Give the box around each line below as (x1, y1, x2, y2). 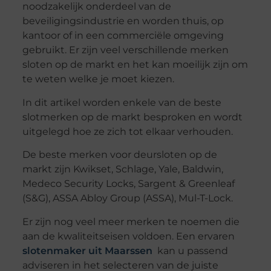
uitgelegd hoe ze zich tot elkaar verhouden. (22, 125, 233, 137)
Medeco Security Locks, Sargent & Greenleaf (22, 178, 235, 190)
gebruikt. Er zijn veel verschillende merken (22, 44, 229, 56)
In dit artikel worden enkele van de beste (22, 96, 221, 108)
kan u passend (154, 244, 228, 256)
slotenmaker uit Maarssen (22, 244, 155, 256)
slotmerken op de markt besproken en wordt (22, 111, 243, 123)
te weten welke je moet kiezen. (22, 73, 174, 85)
